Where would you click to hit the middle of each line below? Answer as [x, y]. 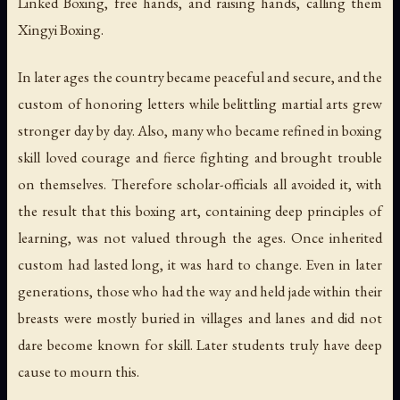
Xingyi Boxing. [61, 29]
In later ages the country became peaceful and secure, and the [200, 77]
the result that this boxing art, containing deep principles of [200, 211]
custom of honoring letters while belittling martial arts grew [200, 104]
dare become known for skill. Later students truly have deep [200, 345]
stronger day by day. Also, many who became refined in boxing [200, 131]
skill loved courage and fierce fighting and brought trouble [200, 158]
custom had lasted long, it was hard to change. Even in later [200, 265]
